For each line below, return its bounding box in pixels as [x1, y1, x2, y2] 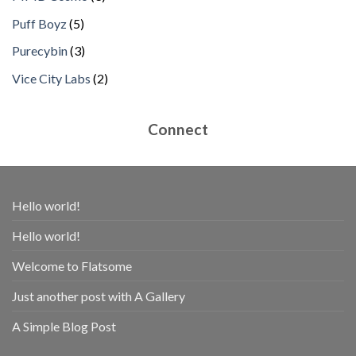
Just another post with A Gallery [12, 288, 185, 304]
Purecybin [12, 43, 68, 59]
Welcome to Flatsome [12, 257, 132, 273]
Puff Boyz [12, 15, 67, 31]
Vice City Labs [12, 70, 91, 86]
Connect [148, 119, 208, 138]
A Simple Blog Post [12, 318, 116, 334]
